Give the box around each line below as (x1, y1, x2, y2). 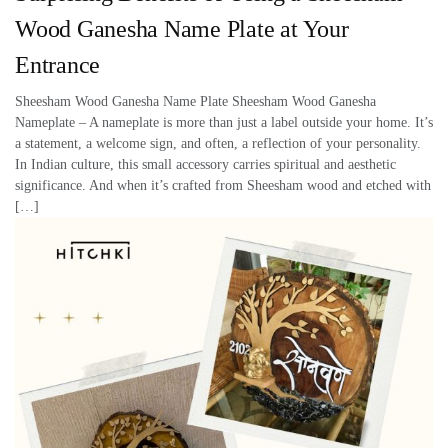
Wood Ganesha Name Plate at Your (15, 15, 349, 42)
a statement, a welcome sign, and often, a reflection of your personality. (15, 135, 421, 151)
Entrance (15, 51, 101, 78)
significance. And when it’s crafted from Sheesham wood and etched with (15, 177, 431, 193)
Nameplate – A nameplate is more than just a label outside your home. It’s (15, 114, 433, 130)
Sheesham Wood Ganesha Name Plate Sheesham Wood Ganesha (15, 93, 376, 109)
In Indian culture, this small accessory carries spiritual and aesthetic (15, 156, 396, 172)
